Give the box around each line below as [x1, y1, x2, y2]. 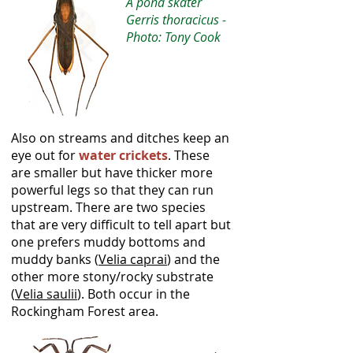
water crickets [79, 147, 168, 164]
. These [168, 147, 210, 164]
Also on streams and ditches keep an [11, 129, 229, 147]
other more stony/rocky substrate [11, 268, 214, 285]
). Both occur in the [77, 285, 190, 303]
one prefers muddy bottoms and [11, 233, 206, 251]
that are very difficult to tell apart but [11, 216, 231, 233]
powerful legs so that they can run [11, 181, 214, 199]
